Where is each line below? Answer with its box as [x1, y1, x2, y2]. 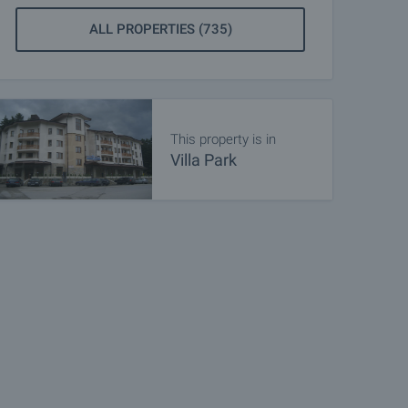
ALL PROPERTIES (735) [88, 21, 232, 37]
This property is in [170, 130, 276, 148]
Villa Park [170, 149, 237, 169]
